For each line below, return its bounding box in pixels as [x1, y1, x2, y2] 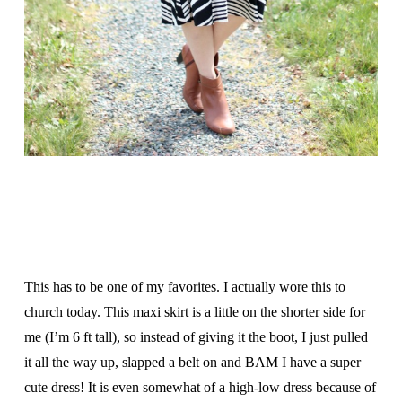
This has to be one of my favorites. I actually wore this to [23, 278, 345, 294]
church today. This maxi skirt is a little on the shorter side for [23, 303, 365, 319]
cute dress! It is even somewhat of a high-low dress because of [23, 379, 376, 395]
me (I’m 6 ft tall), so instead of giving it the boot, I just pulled [23, 328, 368, 345]
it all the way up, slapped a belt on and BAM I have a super [23, 354, 361, 370]
